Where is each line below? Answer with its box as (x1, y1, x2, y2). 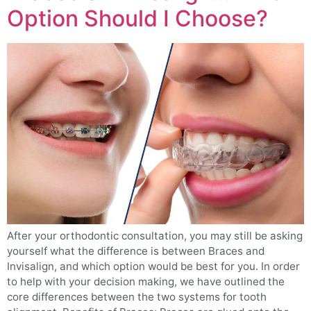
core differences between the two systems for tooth (7, 290, 267, 304)
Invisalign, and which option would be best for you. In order (7, 260, 300, 274)
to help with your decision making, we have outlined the (7, 275, 285, 289)
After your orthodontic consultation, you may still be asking (7, 229, 303, 243)
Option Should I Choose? (7, 5, 268, 33)
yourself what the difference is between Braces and (7, 244, 264, 258)
